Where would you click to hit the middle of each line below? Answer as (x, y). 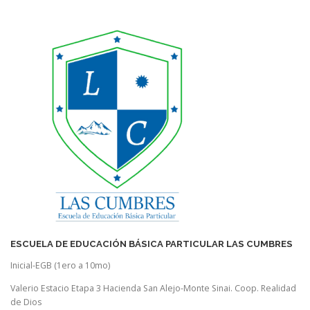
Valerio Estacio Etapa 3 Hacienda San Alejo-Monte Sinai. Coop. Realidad (153, 288)
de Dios (26, 302)
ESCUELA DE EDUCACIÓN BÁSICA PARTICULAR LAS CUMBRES (152, 244)
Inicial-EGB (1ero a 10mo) (60, 265)
